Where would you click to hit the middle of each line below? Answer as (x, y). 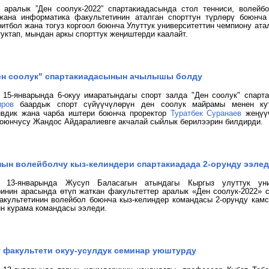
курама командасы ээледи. (57, 208)
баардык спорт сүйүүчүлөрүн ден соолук (106, 104)
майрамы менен (223, 104)
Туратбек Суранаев (206, 113)
